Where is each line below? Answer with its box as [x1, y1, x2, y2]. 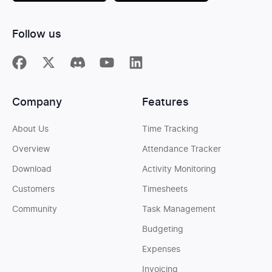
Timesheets [142, 185, 188, 194]
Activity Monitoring [142, 165, 216, 174]
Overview [12, 145, 50, 154]
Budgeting [142, 225, 183, 234]
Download [12, 165, 52, 174]
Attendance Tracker [142, 145, 221, 154]
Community [12, 205, 57, 214]
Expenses [142, 245, 180, 254]
